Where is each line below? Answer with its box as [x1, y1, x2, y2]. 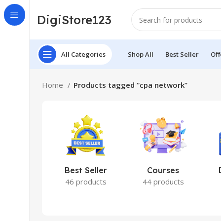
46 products [65, 177, 107, 186]
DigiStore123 [37, 12, 111, 27]
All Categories [61, 49, 106, 59]
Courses [147, 165, 180, 175]
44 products [142, 177, 184, 186]
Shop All [128, 49, 153, 59]
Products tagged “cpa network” [74, 80, 187, 90]
